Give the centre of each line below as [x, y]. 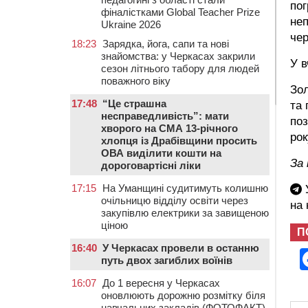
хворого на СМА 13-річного [169, 128]
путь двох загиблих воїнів [167, 260]
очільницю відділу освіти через [175, 200]
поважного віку [136, 81]
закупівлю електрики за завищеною [185, 213]
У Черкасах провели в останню [181, 248]
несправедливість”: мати [165, 116]
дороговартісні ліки [151, 165]
